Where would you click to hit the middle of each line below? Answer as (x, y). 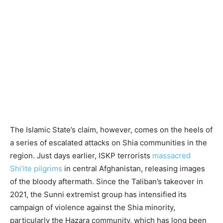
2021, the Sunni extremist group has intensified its (98, 194)
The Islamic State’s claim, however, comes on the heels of (111, 129)
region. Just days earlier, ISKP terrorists (81, 155)
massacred (171, 155)
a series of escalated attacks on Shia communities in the (109, 142)
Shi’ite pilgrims (36, 168)
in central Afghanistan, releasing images (134, 168)
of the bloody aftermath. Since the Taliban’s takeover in (107, 181)
